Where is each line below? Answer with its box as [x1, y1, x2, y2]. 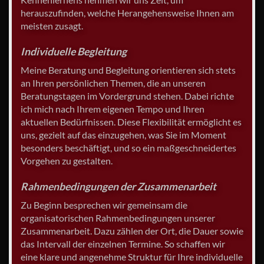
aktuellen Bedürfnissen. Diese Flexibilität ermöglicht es [21, 116, 242, 128]
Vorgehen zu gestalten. [21, 155, 113, 167]
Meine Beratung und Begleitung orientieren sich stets [21, 64, 236, 76]
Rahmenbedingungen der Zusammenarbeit [21, 180, 216, 193]
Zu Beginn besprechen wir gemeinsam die [21, 199, 187, 210]
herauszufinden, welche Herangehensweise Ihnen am [21, 7, 234, 19]
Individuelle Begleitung [21, 45, 127, 58]
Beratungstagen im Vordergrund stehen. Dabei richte [21, 90, 234, 102]
